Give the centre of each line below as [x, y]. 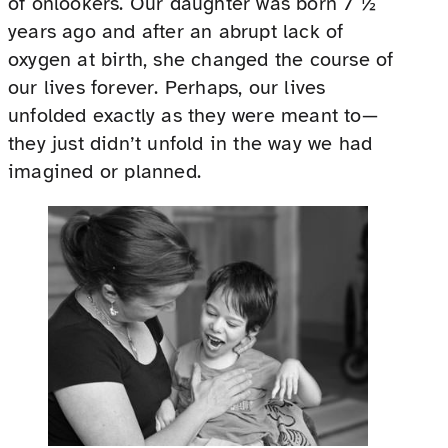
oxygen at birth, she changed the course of [201, 60]
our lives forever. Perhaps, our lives [167, 88]
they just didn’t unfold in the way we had [190, 144]
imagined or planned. [104, 172]
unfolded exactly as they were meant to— [193, 116]
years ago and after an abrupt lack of [176, 32]
